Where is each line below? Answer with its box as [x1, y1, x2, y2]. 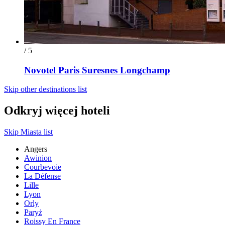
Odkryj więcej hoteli [4, 104, 110, 118]
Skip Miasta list [4, 128, 53, 137]
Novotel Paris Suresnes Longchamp [24, 64, 170, 75]
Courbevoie [24, 163, 61, 172]
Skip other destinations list [4, 85, 87, 94]
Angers [24, 145, 47, 154]
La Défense [24, 172, 61, 181]
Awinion [24, 154, 52, 163]
